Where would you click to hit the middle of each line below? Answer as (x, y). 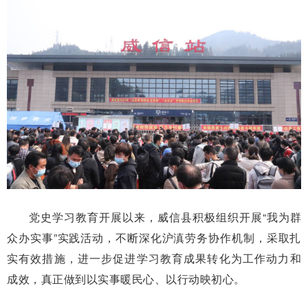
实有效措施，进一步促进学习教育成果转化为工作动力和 (154, 258)
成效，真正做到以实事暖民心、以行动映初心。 (126, 278)
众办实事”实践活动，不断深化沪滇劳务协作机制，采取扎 (154, 237)
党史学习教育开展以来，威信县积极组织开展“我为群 (165, 217)
